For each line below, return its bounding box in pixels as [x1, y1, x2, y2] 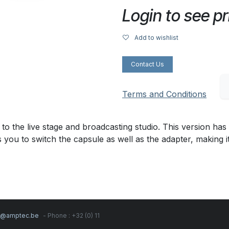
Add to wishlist [134, 34, 178, 41]
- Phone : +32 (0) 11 [41, 211, 100, 219]
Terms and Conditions [122, 89, 207, 100]
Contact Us [131, 60, 164, 68]
